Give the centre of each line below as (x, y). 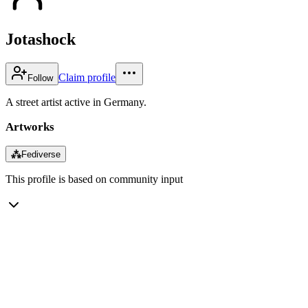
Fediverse (41, 154)
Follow (40, 78)
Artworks (30, 126)
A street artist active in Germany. (76, 102)
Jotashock (41, 39)
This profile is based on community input (94, 179)
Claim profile (87, 77)
